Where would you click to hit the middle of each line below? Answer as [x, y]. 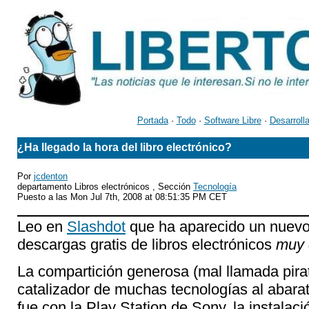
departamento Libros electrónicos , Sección [105, 187]
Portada [152, 120]
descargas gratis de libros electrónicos [147, 245]
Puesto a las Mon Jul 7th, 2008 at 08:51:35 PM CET [122, 197]
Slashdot [96, 227]
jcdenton [51, 176]
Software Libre [232, 120]
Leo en [42, 227]
